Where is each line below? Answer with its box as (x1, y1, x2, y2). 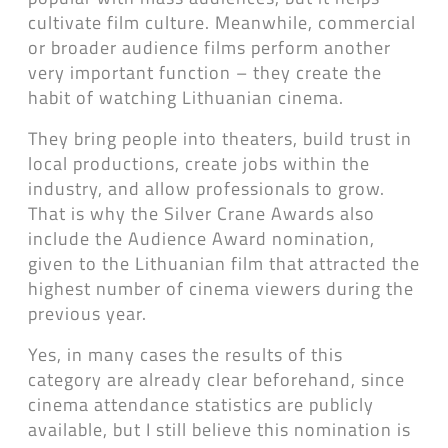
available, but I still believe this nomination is (28, 416, 411, 443)
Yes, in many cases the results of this (28, 341, 343, 368)
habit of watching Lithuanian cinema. (28, 84, 344, 111)
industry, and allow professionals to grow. (28, 175, 385, 202)
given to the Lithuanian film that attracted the (28, 250, 420, 277)
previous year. (28, 300, 147, 327)
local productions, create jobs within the (28, 150, 370, 177)
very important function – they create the (28, 59, 382, 86)
